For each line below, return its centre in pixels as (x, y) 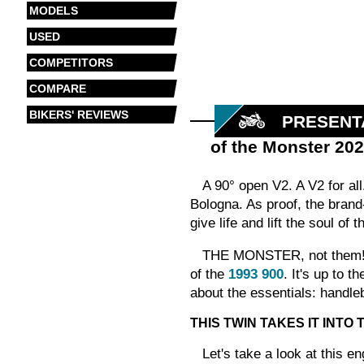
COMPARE (57, 89)
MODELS (53, 11)
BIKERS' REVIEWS (78, 115)
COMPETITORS (71, 63)
